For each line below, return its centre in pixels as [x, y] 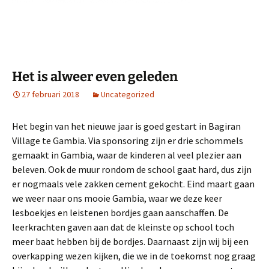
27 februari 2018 [50, 95]
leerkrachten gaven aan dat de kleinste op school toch [123, 227]
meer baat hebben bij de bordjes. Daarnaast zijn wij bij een [130, 242]
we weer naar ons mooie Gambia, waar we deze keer [117, 198]
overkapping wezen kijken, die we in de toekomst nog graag [134, 256]
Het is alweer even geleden [95, 77]
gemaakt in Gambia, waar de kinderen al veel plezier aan [127, 155]
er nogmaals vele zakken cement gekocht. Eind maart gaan [133, 184]
